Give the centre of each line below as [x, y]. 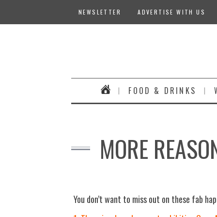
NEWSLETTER [100, 12]
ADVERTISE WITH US [172, 12]
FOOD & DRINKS [163, 91]
